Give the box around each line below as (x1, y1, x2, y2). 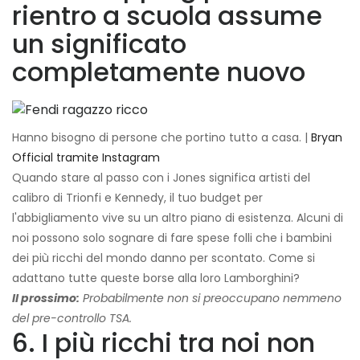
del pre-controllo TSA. (12, 310, 132, 327)
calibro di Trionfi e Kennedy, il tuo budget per (12, 190, 263, 207)
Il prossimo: (12, 290, 80, 307)
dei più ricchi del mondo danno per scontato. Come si (12, 250, 315, 267)
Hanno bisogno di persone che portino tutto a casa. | (12, 129, 311, 146)
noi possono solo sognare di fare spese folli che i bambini (12, 230, 332, 247)
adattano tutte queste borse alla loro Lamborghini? (12, 270, 300, 287)
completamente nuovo (12, 54, 305, 91)
